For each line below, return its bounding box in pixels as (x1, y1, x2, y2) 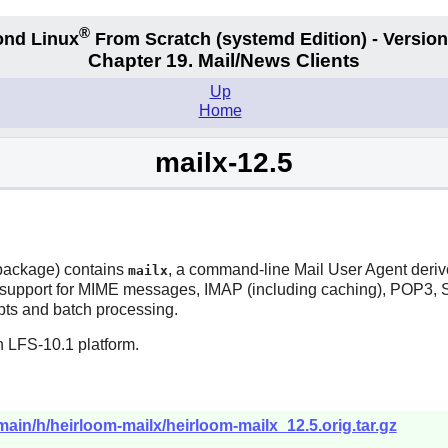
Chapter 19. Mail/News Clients (88, 50, 360, 72)
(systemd (216, 28, 295, 49)
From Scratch (90, 28, 216, 49)
